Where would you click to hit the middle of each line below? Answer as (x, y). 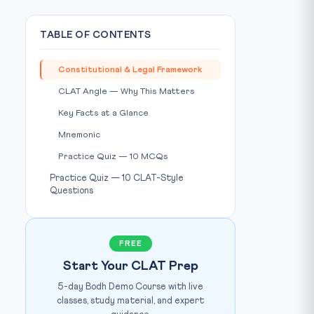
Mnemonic (79, 135)
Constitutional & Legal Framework (130, 70)
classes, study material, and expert (130, 301)
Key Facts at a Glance (103, 113)
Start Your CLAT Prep (130, 266)
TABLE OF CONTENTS (96, 35)
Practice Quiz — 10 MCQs (113, 157)
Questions (71, 191)
